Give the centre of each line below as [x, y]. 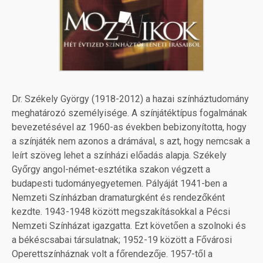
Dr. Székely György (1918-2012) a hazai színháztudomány [130, 99]
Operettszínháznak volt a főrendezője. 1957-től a [112, 254]
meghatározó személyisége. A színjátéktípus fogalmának [129, 113]
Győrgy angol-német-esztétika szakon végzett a [111, 170]
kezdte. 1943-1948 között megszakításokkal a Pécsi [121, 212]
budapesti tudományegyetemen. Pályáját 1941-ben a [119, 184]
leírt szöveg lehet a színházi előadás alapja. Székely [119, 156]
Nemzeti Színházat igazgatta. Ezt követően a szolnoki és [129, 226]
